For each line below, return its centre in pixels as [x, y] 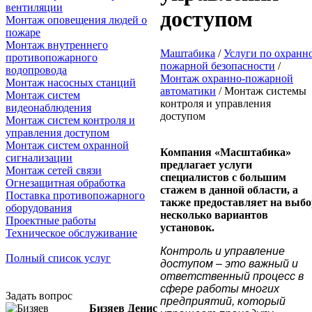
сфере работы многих [220, 288]
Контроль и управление [223, 251]
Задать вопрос [39, 295]
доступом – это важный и [229, 263]
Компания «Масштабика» [226, 152]
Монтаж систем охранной [67, 145]
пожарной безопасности [218, 65]
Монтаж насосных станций [71, 82]
